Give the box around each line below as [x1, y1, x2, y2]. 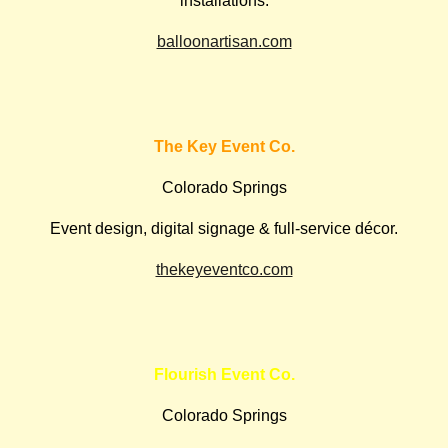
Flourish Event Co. [153, 366, 295, 383]
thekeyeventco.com [155, 261, 293, 278]
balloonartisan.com [156, 33, 292, 50]
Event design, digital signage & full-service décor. [50, 220, 398, 237]
